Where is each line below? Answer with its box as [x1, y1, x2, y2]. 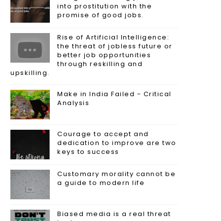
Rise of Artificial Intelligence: [57, 33, 169, 42]
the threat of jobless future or [57, 41, 173, 51]
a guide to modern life [57, 178, 145, 188]
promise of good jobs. [57, 10, 144, 20]
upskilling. [10, 68, 50, 78]
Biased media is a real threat [57, 209, 171, 219]
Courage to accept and [57, 129, 149, 139]
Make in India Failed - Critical [57, 89, 172, 99]
